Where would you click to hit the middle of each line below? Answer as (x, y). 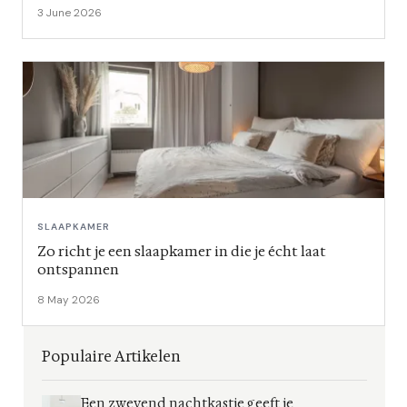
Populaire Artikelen (111, 356)
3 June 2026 (69, 12)
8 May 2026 (69, 299)
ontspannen (78, 269)
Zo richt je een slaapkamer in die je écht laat (182, 251)
